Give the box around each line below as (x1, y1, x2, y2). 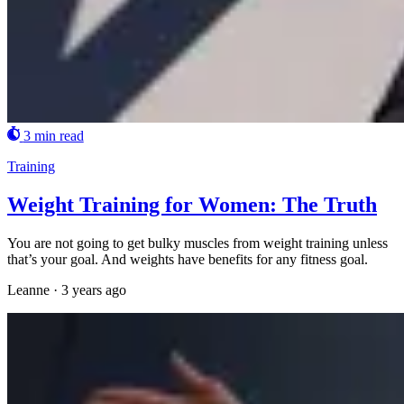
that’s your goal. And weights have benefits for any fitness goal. (7, 251, 368, 267)
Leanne (7, 281, 50, 298)
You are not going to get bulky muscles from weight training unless (7, 234, 388, 251)
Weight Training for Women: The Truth (7, 192, 377, 216)
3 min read (23, 128, 84, 144)
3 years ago (61, 281, 126, 298)
